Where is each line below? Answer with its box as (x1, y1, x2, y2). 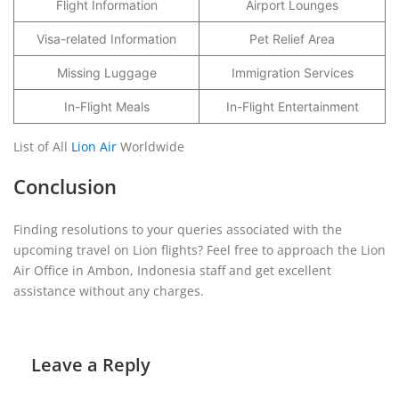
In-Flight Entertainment (225, 99, 359, 114)
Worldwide (117, 138, 184, 155)
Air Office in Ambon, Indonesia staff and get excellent (13, 262, 331, 279)
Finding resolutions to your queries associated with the (13, 221, 342, 238)
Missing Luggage (56, 65, 157, 80)
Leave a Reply (31, 353, 151, 377)
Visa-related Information (37, 31, 176, 46)
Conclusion (13, 173, 117, 199)
